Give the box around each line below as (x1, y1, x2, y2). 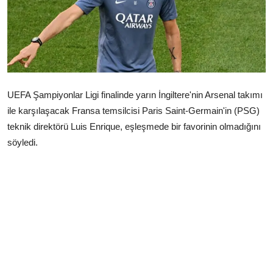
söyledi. (7, 136, 38, 147)
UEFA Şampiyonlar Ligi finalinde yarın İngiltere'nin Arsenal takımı (7, 89, 263, 100)
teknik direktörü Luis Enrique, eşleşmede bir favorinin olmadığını (7, 121, 261, 132)
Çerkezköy (9, 9, 59, 21)
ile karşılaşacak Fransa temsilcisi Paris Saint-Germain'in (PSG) (7, 105, 260, 116)
